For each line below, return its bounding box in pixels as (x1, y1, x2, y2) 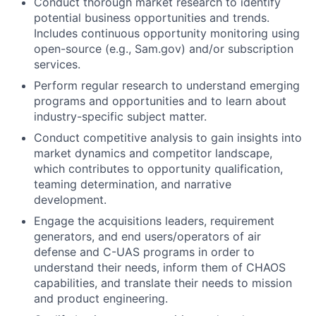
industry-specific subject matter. (34, 109, 207, 123)
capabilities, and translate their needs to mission (34, 276, 292, 290)
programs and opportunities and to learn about (34, 94, 286, 108)
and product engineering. (34, 291, 168, 305)
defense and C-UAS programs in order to (34, 245, 255, 259)
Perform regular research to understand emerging (34, 78, 300, 92)
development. (34, 193, 107, 207)
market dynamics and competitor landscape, (34, 146, 272, 160)
